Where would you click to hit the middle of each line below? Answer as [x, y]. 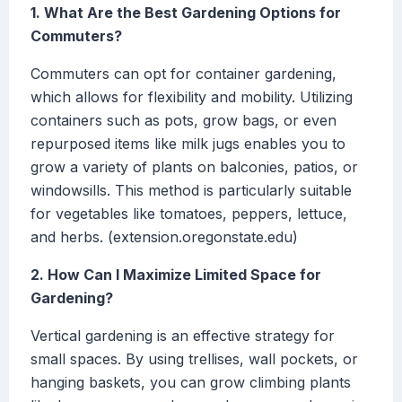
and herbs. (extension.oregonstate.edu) [164, 237]
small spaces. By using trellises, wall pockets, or [194, 359]
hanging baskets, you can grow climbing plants [191, 383]
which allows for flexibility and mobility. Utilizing [192, 97]
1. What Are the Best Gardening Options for [186, 13]
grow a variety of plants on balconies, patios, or [194, 167]
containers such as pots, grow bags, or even [184, 121]
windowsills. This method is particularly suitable [191, 191]
